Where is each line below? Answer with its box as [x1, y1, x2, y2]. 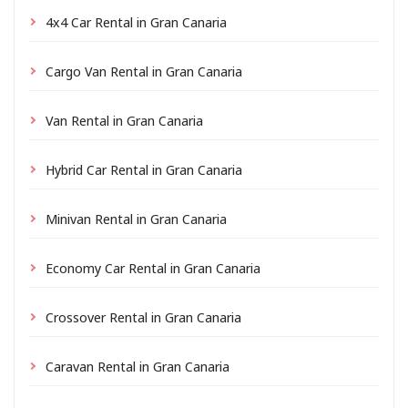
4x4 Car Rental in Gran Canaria [46, 12, 227, 31]
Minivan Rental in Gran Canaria [46, 209, 227, 228]
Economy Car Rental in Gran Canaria [46, 258, 260, 277]
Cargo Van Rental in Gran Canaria [46, 61, 242, 80]
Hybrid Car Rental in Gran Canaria [46, 159, 242, 178]
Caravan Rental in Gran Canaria [46, 356, 229, 375]
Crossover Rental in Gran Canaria [46, 307, 241, 326]
